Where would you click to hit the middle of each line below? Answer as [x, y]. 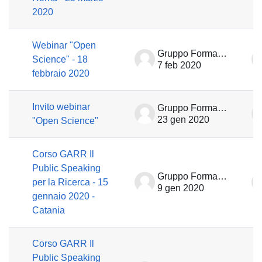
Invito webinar [61, 107]
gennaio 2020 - [63, 196]
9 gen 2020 [181, 188]
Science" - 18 [60, 59]
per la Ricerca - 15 [70, 182]
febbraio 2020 [61, 73]
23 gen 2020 [183, 120]
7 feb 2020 [179, 65]
